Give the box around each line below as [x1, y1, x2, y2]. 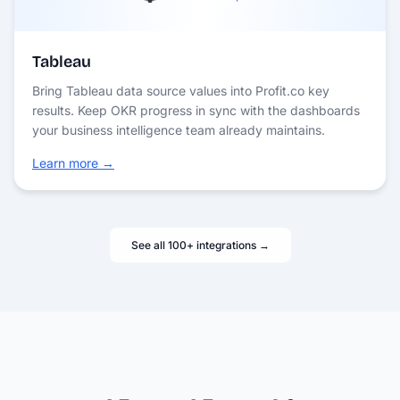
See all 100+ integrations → [130, 237, 270, 252]
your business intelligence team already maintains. [32, 121, 325, 137]
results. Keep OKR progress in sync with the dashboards [32, 102, 360, 118]
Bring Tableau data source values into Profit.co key [32, 82, 329, 98]
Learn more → [32, 154, 114, 171]
